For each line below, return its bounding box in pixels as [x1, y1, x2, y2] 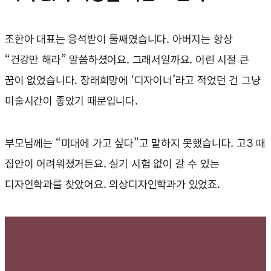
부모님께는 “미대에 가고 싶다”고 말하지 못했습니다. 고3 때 [5, 137, 266, 150]
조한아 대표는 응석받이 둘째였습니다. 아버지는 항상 [5, 33, 233, 46]
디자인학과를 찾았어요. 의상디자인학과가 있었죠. [5, 178, 220, 191]
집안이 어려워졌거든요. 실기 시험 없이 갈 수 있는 [5, 157, 220, 171]
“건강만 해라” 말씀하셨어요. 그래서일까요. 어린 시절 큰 [5, 53, 249, 67]
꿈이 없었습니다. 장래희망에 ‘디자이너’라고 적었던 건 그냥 [5, 74, 261, 87]
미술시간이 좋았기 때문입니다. [5, 94, 138, 108]
